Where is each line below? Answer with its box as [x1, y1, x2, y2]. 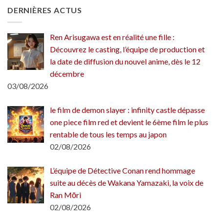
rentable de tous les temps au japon [50, 129, 167, 139]
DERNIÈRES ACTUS [7, 5, 82, 15]
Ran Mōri [50, 190, 81, 199]
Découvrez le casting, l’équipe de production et [50, 44, 205, 54]
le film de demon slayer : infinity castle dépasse [50, 105, 205, 114]
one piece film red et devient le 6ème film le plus [50, 117, 208, 127]
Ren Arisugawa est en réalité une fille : [50, 32, 175, 42]
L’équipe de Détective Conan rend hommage [50, 165, 195, 175]
